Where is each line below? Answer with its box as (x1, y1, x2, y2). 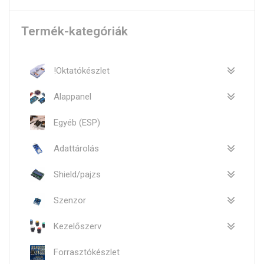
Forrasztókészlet (54, 246, 120, 258)
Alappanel (54, 91, 91, 102)
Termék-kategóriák (21, 24, 128, 39)
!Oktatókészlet (54, 65, 110, 76)
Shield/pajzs (54, 169, 101, 180)
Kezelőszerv (54, 220, 101, 232)
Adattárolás (54, 143, 99, 154)
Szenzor (54, 194, 86, 206)
